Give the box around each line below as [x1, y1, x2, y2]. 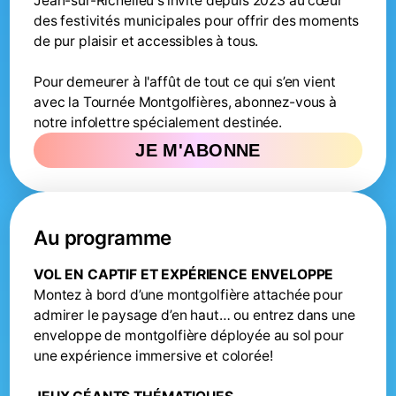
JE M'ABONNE [135, 141, 261, 161]
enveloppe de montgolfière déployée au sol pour [34, 327, 344, 345]
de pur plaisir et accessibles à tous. [34, 33, 259, 50]
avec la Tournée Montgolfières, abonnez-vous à [34, 94, 338, 111]
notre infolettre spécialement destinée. [34, 114, 282, 132]
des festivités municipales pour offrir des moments [34, 12, 360, 30]
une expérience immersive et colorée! [34, 347, 273, 365]
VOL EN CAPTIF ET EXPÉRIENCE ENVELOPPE [34, 266, 334, 284]
